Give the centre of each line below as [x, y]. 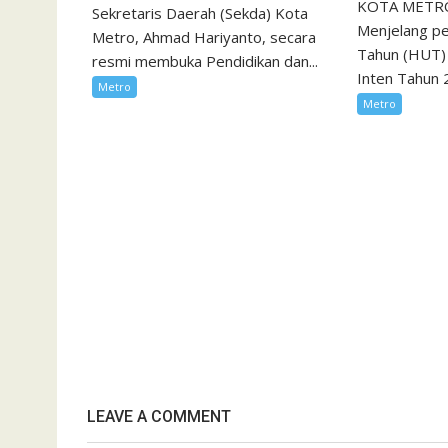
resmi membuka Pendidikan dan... [205, 60]
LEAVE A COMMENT [159, 416]
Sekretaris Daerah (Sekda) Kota [200, 12]
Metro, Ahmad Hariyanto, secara [204, 36]
